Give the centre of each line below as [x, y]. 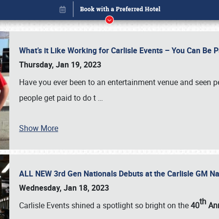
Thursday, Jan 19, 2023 [60, 65]
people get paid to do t [58, 98]
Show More [39, 128]
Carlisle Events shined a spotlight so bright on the [105, 205]
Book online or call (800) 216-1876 [109, 185]
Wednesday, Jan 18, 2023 [64, 188]
